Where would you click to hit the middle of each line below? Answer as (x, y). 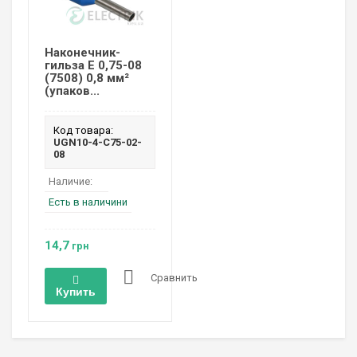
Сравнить (174, 278)
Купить (76, 292)
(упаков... (72, 91)
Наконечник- (82, 53)
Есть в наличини (88, 202)
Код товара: (83, 131)
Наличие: (71, 182)
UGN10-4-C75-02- (98, 143)
